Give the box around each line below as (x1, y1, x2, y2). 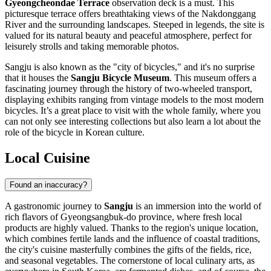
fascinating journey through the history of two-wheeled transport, (5, 83, 252, 94)
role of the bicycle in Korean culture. (5, 127, 145, 138)
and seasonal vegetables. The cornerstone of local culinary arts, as (5, 255, 255, 266)
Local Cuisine (5, 150, 90, 166)
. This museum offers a (169, 73, 256, 83)
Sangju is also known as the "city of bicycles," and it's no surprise (5, 62, 255, 73)
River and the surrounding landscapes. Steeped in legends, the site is (5, 19, 264, 30)
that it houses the (5, 73, 71, 83)
